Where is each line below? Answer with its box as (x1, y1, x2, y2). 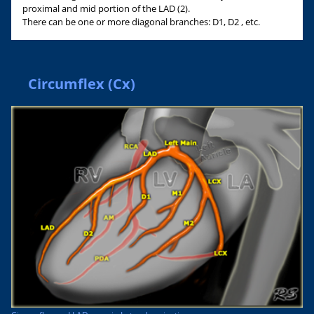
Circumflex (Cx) (28, 74, 135, 93)
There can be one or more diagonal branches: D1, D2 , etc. (22, 15, 260, 28)
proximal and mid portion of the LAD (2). (22, 1, 190, 15)
